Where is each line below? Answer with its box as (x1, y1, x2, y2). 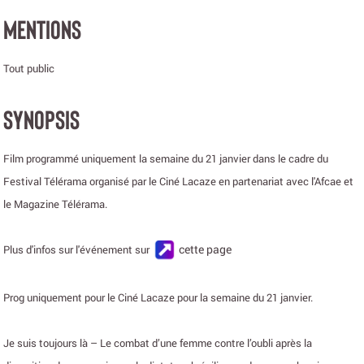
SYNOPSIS (3, 103, 80, 135)
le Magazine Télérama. (3, 197, 107, 212)
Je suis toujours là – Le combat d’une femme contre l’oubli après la (3, 335, 312, 350)
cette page (176, 241, 232, 258)
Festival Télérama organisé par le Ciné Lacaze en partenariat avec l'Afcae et (3, 174, 353, 189)
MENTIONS (3, 13, 81, 45)
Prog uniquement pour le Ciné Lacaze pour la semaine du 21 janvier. (3, 289, 313, 305)
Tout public (3, 61, 54, 76)
